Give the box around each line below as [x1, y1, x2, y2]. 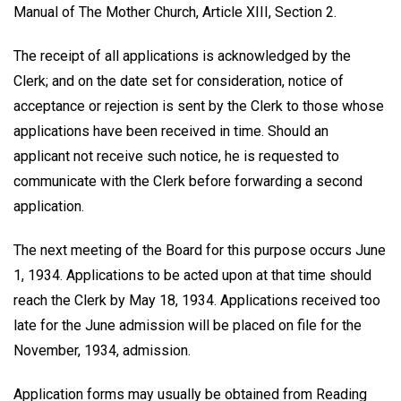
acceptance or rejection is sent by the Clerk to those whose [13, 98, 384, 115]
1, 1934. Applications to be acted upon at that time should [13, 266, 371, 284]
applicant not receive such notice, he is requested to [13, 148, 339, 166]
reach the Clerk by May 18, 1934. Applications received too [13, 291, 380, 309]
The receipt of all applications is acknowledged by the [13, 47, 351, 65]
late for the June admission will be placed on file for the [13, 316, 362, 334]
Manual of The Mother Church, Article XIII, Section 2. [13, 4, 337, 21]
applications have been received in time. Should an [13, 123, 328, 141]
